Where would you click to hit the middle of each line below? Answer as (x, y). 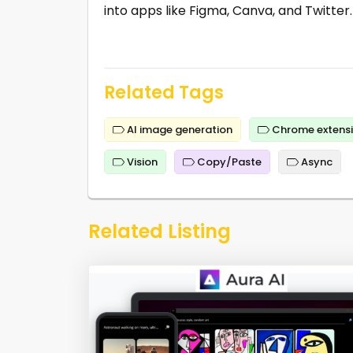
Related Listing (160, 231)
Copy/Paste (228, 162)
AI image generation (178, 129)
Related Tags (164, 92)
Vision (141, 162)
